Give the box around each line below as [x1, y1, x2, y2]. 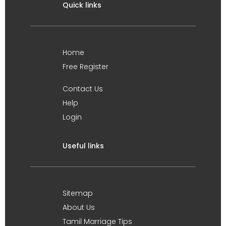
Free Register [63, 62, 108, 72]
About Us [63, 202, 95, 212]
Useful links [63, 141, 104, 151]
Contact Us [63, 84, 103, 94]
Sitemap [63, 188, 93, 198]
